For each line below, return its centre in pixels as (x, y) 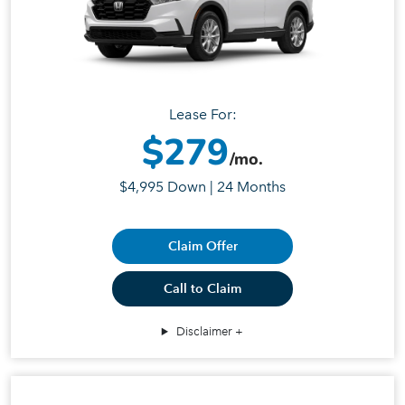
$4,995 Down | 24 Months (202, 187)
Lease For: (202, 115)
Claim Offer (202, 247)
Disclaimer (205, 332)
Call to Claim (202, 289)
